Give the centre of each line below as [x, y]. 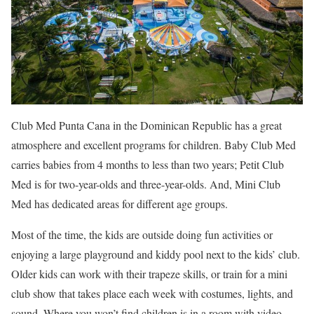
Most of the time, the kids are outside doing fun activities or [142, 234]
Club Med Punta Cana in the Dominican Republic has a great [146, 125]
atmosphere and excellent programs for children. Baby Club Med [153, 144]
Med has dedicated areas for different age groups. [120, 203]
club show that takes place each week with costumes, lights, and [152, 293]
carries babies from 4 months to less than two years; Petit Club [148, 164]
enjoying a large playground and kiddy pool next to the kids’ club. [156, 254]
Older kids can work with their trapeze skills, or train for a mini [149, 273]
